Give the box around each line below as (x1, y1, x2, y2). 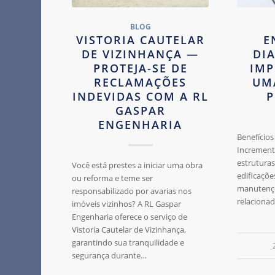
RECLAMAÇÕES (94, 75, 187, 90)
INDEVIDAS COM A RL (72, 89, 209, 104)
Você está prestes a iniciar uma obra (72, 160, 203, 171)
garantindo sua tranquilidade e (72, 237, 185, 249)
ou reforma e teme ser (72, 172, 153, 184)
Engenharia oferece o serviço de (72, 211, 188, 223)
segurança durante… (72, 250, 147, 261)
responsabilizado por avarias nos (72, 185, 192, 197)
